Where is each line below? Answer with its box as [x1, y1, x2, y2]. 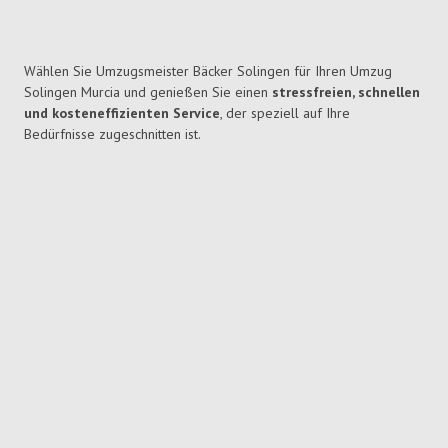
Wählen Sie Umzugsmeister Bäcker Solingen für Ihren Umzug [24, 62, 392, 81]
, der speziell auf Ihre [220, 104, 350, 123]
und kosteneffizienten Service [24, 104, 220, 123]
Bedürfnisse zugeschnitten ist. [24, 125, 201, 144]
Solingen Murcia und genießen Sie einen [24, 83, 272, 102]
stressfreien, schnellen [272, 83, 420, 102]
